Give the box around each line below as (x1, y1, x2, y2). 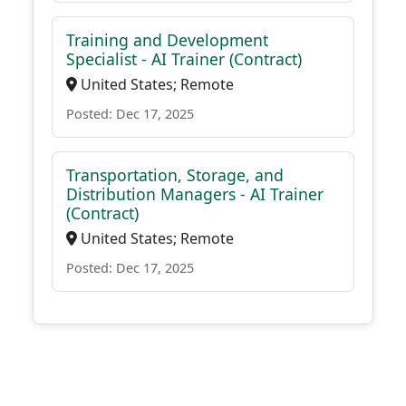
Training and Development (66, 29, 268, 51)
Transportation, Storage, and (66, 164, 284, 186)
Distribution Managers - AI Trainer (66, 183, 324, 205)
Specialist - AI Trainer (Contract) (66, 48, 302, 70)
